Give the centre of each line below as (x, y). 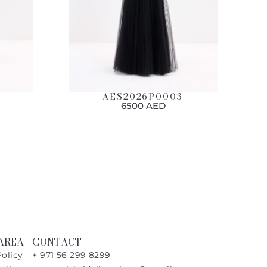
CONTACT (57, 242)
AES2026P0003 (142, 97)
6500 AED (144, 106)
